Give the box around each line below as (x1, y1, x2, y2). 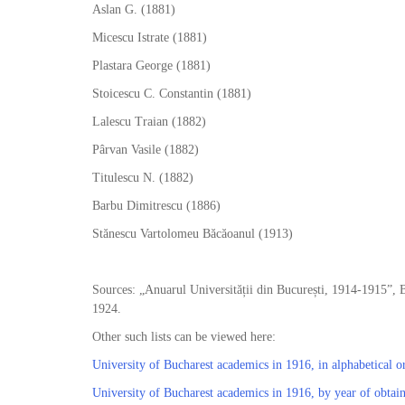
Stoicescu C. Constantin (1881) (92, 87, 251, 100)
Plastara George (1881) (92, 59, 211, 72)
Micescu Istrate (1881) (92, 31, 207, 44)
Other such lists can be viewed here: (92, 330, 276, 344)
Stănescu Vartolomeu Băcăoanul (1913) (92, 227, 293, 240)
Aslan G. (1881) (92, 3, 175, 16)
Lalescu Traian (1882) (92, 115, 206, 128)
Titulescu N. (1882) (92, 171, 193, 184)
